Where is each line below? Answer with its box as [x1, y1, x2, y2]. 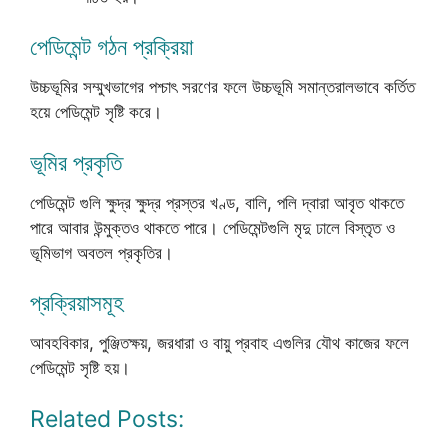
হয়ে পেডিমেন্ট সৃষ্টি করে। [30, 102, 162, 122]
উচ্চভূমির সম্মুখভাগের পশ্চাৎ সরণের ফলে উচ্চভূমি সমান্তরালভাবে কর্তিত [30, 77, 415, 97]
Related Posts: [30, 404, 184, 433]
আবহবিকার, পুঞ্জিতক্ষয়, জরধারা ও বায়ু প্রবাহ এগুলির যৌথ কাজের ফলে [30, 333, 409, 353]
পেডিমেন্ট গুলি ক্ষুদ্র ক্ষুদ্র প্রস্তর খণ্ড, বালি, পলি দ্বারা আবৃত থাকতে [30, 192, 404, 213]
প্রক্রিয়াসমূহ [30, 289, 124, 317]
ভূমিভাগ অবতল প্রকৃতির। [30, 242, 173, 263]
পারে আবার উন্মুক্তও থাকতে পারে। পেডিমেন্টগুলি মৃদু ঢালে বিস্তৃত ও [30, 217, 395, 238]
